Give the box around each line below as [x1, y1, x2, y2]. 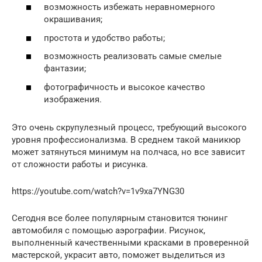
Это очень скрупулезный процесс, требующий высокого [12, 122, 247, 133]
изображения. [44, 94, 102, 105]
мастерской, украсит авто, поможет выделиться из [12, 249, 225, 260]
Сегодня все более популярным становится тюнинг [12, 212, 227, 223]
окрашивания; [44, 14, 102, 25]
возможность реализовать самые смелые [44, 51, 222, 62]
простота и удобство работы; [44, 32, 165, 43]
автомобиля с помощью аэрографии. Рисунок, [12, 225, 205, 236]
